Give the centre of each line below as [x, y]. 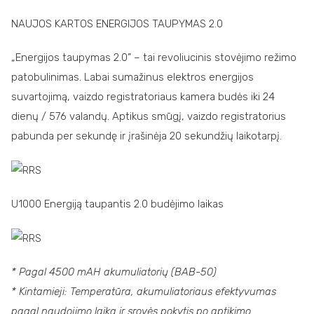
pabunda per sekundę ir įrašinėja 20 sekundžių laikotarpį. [146, 136]
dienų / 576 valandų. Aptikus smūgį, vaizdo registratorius [149, 116]
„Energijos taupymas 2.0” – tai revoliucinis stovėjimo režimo [154, 57]
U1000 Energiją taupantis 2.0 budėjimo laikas [117, 204]
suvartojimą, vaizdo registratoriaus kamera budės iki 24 [143, 96]
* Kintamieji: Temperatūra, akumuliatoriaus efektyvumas [144, 291]
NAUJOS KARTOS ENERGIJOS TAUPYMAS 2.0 [117, 23]
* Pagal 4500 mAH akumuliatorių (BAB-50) [114, 272]
